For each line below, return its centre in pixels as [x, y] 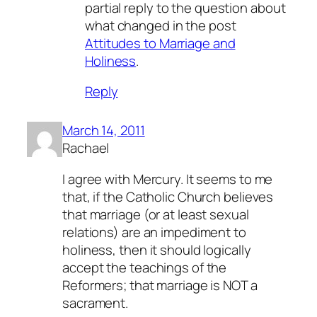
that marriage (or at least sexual [156, 214]
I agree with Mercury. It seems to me [168, 179]
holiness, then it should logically [157, 249]
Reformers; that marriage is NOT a [160, 285]
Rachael [86, 148]
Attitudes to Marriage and [160, 43]
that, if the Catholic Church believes [168, 196]
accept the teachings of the [145, 267]
